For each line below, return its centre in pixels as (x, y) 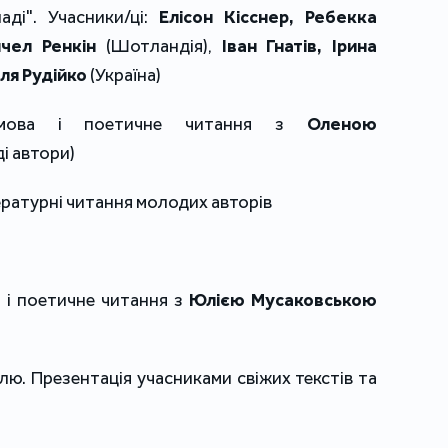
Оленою (342, 124)
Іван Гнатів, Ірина (299, 46)
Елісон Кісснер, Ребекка (268, 17)
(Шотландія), (159, 46)
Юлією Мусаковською (283, 300)
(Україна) (124, 75)
